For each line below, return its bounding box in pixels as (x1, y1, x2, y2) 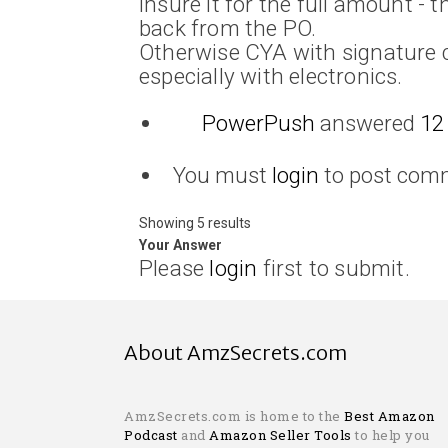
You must (172, 161, 272, 188)
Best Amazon (344, 406, 435, 425)
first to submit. (257, 254, 410, 281)
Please (139, 254, 210, 281)
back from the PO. (139, 14, 317, 41)
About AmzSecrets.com (124, 339, 347, 365)
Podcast (124, 425, 178, 444)
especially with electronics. (139, 62, 403, 89)
